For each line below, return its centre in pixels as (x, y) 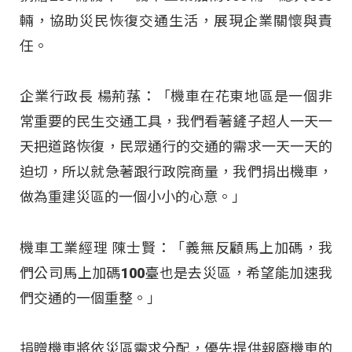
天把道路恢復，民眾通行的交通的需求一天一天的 (176, 147)
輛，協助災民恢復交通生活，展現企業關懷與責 (176, 21)
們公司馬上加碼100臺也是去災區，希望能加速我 (176, 273)
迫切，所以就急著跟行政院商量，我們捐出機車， (176, 172)
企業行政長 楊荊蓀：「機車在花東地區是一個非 (176, 97)
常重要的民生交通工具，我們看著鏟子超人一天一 (176, 122)
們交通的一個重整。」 (90, 298)
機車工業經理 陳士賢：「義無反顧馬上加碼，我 (176, 247)
